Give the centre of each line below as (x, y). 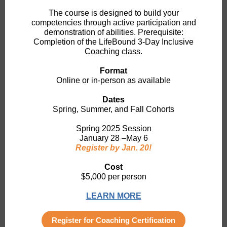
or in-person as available (126, 80)
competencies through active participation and (113, 23)
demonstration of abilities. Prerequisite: (113, 32)
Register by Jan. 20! (113, 148)
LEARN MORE (113, 196)
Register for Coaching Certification (113, 220)
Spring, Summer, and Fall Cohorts (113, 109)
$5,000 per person (113, 177)
